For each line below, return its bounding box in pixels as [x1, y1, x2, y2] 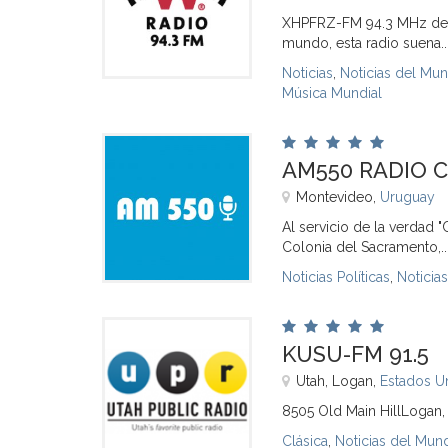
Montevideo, [296, 189, 380, 205]
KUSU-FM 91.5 [282, 341, 429, 367]
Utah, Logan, [296, 373, 380, 389]
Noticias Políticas [282, 269, 390, 285]
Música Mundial [282, 85, 382, 101]
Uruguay [380, 189, 435, 205]
